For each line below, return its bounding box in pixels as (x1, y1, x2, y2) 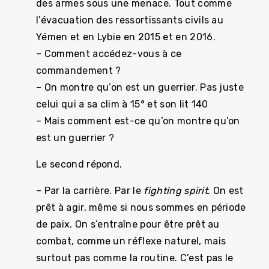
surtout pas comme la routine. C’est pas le (36, 252, 234, 264)
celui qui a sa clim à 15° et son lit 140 (36, 98, 208, 110)
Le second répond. (36, 159, 122, 170)
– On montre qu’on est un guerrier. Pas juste (36, 82, 244, 93)
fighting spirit (144, 185, 208, 196)
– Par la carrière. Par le (36, 185, 144, 196)
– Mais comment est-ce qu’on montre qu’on (36, 115, 240, 127)
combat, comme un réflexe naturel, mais (36, 235, 226, 247)
